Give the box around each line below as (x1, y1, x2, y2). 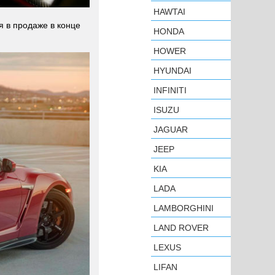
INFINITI (153, 85, 187, 95)
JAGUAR (153, 125, 188, 134)
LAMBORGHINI (153, 203, 214, 213)
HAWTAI (153, 7, 185, 17)
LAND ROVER (153, 223, 209, 233)
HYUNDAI (153, 66, 192, 76)
